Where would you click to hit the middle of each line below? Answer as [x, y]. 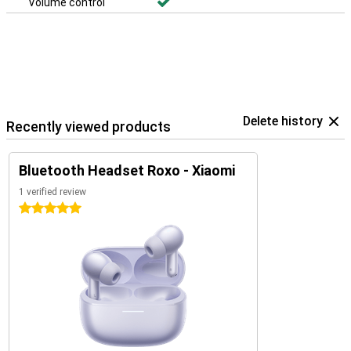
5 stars [37, 208]
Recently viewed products [89, 127]
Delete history [283, 121]
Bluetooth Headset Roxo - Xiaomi [127, 170]
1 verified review [52, 192]
